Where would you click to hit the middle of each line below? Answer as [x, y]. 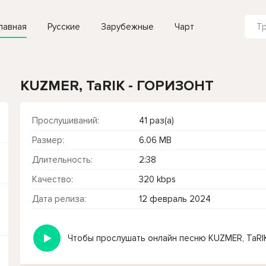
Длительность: [62, 160]
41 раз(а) [156, 121]
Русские [64, 27]
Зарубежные [127, 27]
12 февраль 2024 [175, 199]
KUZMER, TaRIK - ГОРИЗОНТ [117, 86]
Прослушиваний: [66, 121]
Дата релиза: [59, 199]
